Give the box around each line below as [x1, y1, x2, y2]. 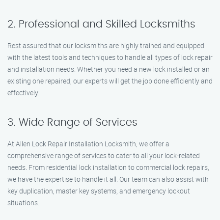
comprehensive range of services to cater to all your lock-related [7, 151, 200, 160]
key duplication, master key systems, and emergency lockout [7, 186, 190, 195]
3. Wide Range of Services [7, 117, 137, 128]
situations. [7, 198, 39, 207]
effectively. [7, 88, 39, 97]
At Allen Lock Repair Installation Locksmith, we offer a [7, 139, 169, 148]
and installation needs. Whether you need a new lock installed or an [7, 64, 210, 74]
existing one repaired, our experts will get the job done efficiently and [7, 76, 213, 85]
